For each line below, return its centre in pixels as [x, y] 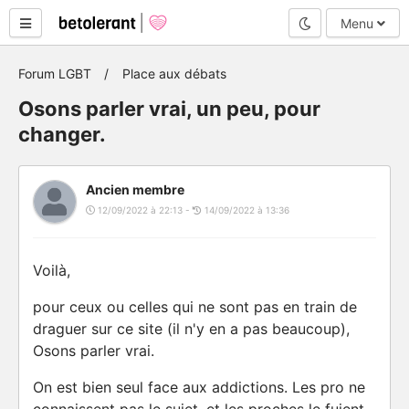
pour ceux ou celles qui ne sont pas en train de [195, 307]
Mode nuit [340, 22]
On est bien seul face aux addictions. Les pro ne [199, 387]
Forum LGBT [55, 73]
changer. [62, 134]
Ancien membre [135, 189]
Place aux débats [174, 73]
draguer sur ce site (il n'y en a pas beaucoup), [191, 329]
